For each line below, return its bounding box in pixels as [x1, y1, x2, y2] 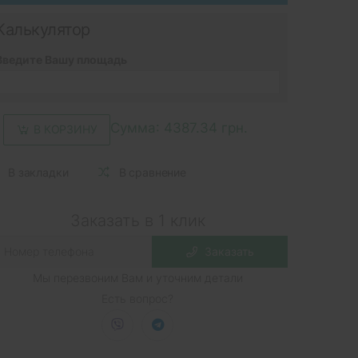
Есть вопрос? [101, 291, 173, 305]
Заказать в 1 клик [70, 210, 205, 230]
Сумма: [109, 120, 164, 137]
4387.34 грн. [163, 120, 248, 137]
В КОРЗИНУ [34, 122, 97, 137]
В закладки [8, 165, 69, 180]
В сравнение [118, 165, 187, 180]
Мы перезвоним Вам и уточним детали [32, 270, 243, 284]
